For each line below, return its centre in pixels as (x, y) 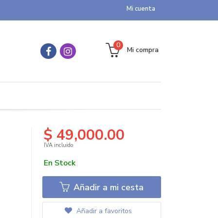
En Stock (59, 163)
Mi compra (143, 50)
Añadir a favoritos (103, 211)
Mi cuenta (141, 9)
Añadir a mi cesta (108, 187)
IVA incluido (58, 145)
